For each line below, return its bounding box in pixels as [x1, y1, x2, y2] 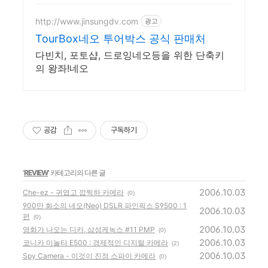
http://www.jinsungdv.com [35, 16, 138, 26]
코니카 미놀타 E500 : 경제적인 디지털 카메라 [23, 238, 168, 247]
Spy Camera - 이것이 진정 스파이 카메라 [23, 251, 156, 260]
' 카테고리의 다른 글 [48, 168, 105, 177]
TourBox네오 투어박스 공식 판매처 [35, 32, 206, 45]
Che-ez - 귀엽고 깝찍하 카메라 [23, 188, 124, 197]
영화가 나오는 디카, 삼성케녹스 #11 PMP [23, 225, 155, 234]
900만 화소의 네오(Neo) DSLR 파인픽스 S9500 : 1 [23, 201, 187, 210]
